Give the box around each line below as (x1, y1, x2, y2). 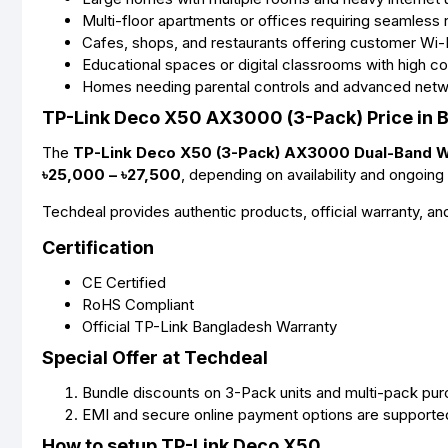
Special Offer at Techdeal (42, 347, 268, 368)
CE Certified (82, 273, 166, 292)
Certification (42, 237, 154, 258)
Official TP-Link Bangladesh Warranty (82, 317, 337, 336)
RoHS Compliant (82, 295, 194, 314)
